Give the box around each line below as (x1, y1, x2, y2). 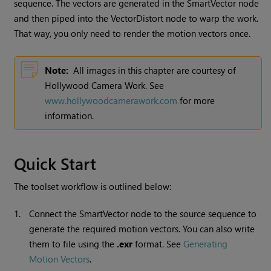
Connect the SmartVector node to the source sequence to (29, 207, 257, 220)
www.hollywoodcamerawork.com (45, 94, 178, 107)
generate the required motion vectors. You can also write (29, 223, 255, 235)
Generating (183, 238, 228, 250)
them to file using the (29, 238, 117, 250)
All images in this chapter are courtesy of (73, 64, 237, 77)
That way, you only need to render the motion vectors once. (14, 27, 251, 40)
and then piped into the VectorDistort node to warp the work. (14, 12, 259, 25)
